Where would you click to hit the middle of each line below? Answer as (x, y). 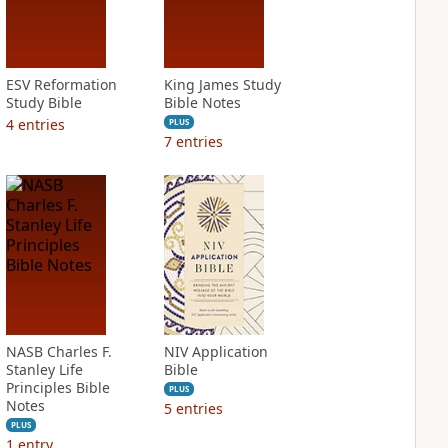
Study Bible (43, 102)
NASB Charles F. (58, 351)
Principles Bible (57, 387)
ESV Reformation (61, 84)
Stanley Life (44, 369)
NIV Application (215, 351)
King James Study (222, 84)
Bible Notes (202, 102)
